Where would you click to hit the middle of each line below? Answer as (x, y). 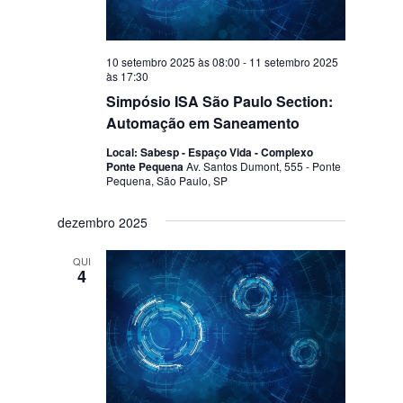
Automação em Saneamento (203, 122)
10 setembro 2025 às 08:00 (174, 61)
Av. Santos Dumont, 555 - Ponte (264, 166)
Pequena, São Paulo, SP (167, 180)
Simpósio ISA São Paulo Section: (220, 101)
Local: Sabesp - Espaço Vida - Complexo (210, 152)
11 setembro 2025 (294, 61)
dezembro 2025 (103, 222)
